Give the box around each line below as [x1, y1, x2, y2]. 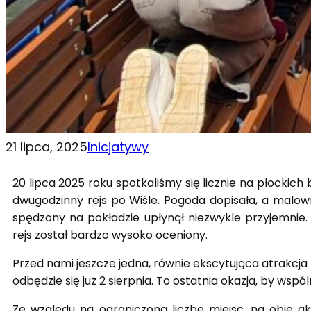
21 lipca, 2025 [6, 137, 87, 155]
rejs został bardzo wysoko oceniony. [12, 226, 208, 243]
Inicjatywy [87, 137, 149, 155]
